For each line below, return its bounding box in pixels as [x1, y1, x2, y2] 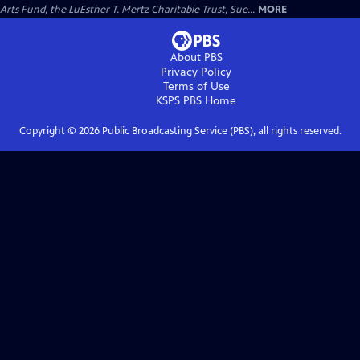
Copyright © [18, 125, 79, 137]
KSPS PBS [156, 94, 202, 108]
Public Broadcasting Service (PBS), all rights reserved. [99, 125, 342, 137]
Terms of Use [162, 80, 230, 93]
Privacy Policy [161, 65, 231, 79]
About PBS [170, 51, 223, 64]
